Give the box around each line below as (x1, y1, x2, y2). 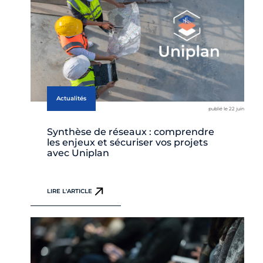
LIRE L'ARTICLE (47, 187, 92, 195)
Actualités (56, 94, 86, 102)
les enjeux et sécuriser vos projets (47, 136, 208, 148)
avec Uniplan (47, 147, 109, 159)
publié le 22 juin (208, 105, 244, 112)
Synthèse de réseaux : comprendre (47, 126, 214, 137)
